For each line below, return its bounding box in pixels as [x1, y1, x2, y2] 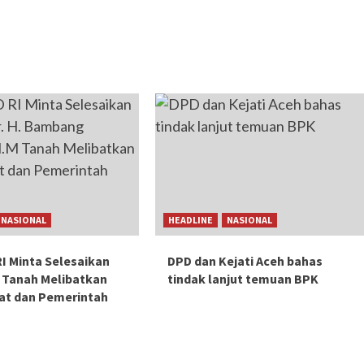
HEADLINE [168, 213, 214, 226]
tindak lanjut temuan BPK [167, 270, 319, 287]
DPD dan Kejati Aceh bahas [167, 252, 323, 269]
